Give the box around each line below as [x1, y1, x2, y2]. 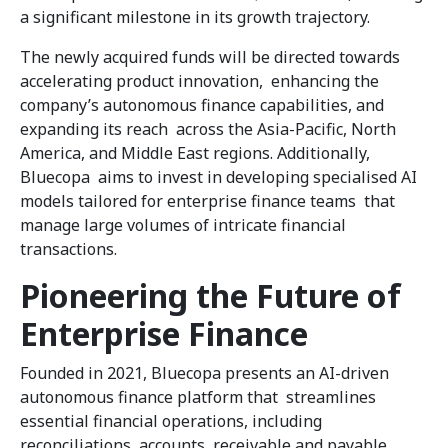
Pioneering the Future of [20, 274, 401, 318]
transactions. [20, 238, 121, 261]
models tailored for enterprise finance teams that [20, 190, 395, 213]
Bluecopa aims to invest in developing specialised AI [20, 166, 417, 189]
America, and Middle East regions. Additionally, [20, 142, 370, 165]
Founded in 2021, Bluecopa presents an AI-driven [20, 362, 389, 385]
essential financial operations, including [20, 410, 322, 433]
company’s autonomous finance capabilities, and [20, 94, 384, 117]
